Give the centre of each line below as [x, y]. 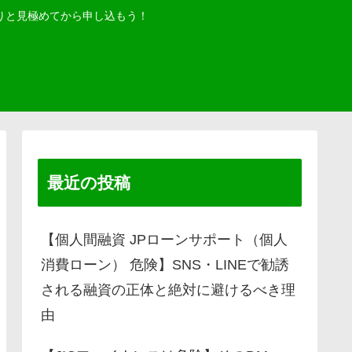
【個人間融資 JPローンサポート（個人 [164, 239]
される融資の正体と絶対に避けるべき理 [168, 290]
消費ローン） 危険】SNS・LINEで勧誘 [165, 264]
